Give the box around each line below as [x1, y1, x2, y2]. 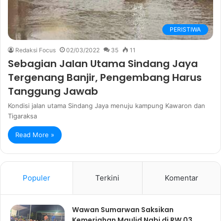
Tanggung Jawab [8, 84, 98, 98]
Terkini [95, 173, 120, 183]
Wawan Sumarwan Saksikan [72, 204, 174, 215]
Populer [23, 173, 51, 183]
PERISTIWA [170, 25, 201, 33]
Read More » [15, 130, 54, 139]
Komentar [164, 173, 198, 183]
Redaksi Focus [15, 46, 56, 54]
